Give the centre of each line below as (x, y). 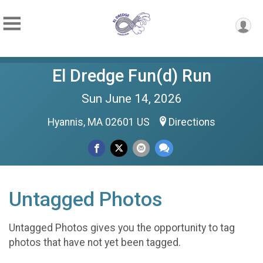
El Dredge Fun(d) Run (131, 76)
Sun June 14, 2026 (131, 99)
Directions (192, 122)
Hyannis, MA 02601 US (100, 122)
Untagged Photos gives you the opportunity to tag (122, 227)
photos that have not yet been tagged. (95, 242)
